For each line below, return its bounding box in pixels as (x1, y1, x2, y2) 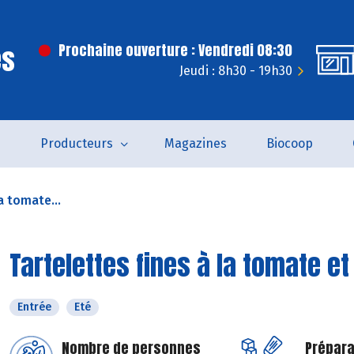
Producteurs (40, 136, 113, 151)
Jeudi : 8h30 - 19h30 (179, 63, 292, 78)
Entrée (17, 300, 51, 314)
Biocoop (266, 136, 313, 151)
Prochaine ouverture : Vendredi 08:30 (58, 40, 292, 61)
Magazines (164, 136, 227, 151)
